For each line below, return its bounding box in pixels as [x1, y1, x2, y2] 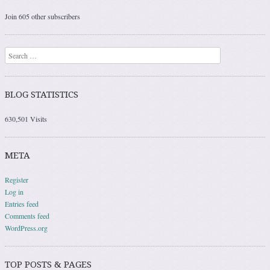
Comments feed [5, 210, 49, 221]
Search [5, 48, 24, 58]
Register [5, 174, 28, 184]
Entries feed [5, 198, 39, 209]
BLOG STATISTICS [5, 89, 78, 100]
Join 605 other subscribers [5, 11, 80, 21]
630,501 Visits [5, 113, 47, 124]
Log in [5, 186, 24, 196]
